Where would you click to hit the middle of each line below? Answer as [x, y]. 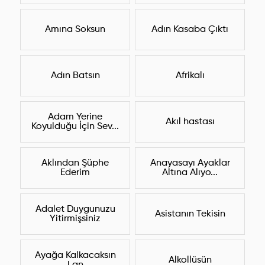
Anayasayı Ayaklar [190, 164]
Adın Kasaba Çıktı [190, 30]
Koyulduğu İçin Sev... [75, 127]
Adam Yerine [75, 117]
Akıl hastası [190, 122]
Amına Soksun [75, 30]
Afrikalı [190, 76]
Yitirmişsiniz [75, 219]
